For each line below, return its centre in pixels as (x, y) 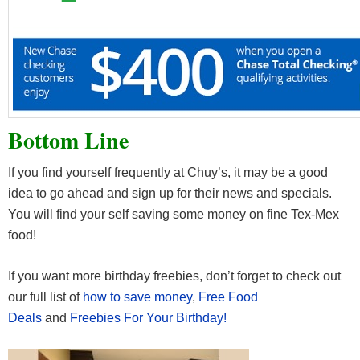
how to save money (137, 297)
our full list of (45, 297)
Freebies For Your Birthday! (148, 318)
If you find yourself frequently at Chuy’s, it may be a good (168, 173)
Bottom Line (68, 141)
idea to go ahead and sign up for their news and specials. (170, 194)
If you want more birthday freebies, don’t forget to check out (174, 276)
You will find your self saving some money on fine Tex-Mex (174, 215)
